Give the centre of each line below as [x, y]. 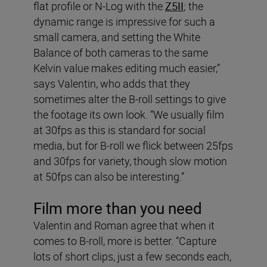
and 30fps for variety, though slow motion [130, 161]
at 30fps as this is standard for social [119, 130]
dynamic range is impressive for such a [124, 21]
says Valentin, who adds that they [112, 83]
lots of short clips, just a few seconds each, [132, 256]
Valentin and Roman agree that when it [124, 225]
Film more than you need [118, 208]
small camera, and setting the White [117, 37]
